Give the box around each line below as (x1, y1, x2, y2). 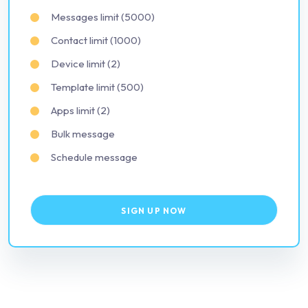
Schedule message (51, 151, 137, 164)
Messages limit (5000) (51, 10, 155, 24)
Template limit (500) (51, 80, 144, 94)
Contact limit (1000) (51, 34, 141, 47)
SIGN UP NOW (121, 206, 187, 217)
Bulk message (51, 127, 115, 141)
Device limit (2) (51, 57, 120, 71)
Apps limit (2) (51, 104, 110, 118)
